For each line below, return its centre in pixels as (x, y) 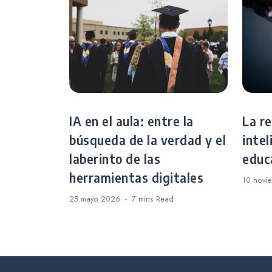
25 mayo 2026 (95, 199)
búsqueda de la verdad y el (148, 141)
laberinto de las (115, 159)
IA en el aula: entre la (131, 122)
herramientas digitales (136, 178)
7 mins (144, 199)
